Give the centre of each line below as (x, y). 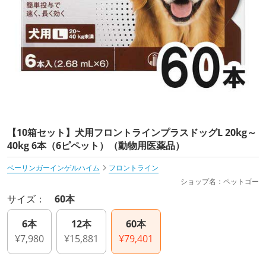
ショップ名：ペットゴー (220, 182)
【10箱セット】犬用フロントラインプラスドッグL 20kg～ (132, 133)
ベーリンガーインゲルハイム (53, 168)
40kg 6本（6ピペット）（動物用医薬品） (96, 146)
